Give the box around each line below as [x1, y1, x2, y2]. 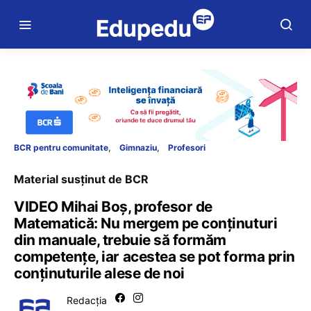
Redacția [67, 294, 107, 307]
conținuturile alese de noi [14, 264, 185, 283]
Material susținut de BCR [14, 172, 149, 187]
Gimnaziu [119, 142, 157, 153]
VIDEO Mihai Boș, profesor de [14, 198, 212, 216]
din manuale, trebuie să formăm [14, 231, 226, 249]
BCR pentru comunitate [14, 142, 108, 153]
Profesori [168, 142, 205, 153]
